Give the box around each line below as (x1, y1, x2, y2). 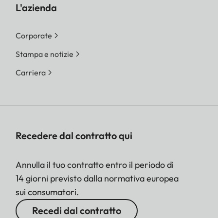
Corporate (16, 31, 52, 41)
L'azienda (16, 1, 57, 14)
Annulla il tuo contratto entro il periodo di (16, 159, 174, 171)
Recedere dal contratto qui (16, 129, 132, 142)
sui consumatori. (16, 186, 79, 198)
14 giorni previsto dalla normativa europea (16, 173, 179, 184)
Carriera (16, 68, 46, 78)
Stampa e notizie (16, 49, 73, 59)
